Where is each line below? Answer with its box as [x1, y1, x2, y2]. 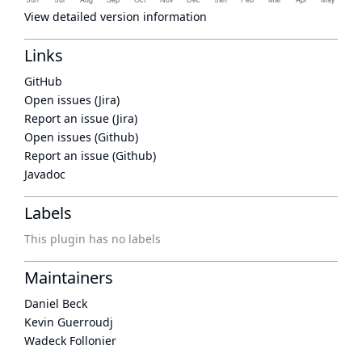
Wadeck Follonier [24, 333, 116, 348]
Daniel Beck [24, 296, 87, 311]
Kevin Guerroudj [24, 314, 113, 330]
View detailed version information [24, 9, 207, 24]
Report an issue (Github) [24, 148, 156, 163]
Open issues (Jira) [24, 92, 120, 107]
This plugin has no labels [24, 231, 161, 246]
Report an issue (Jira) [24, 111, 137, 126]
